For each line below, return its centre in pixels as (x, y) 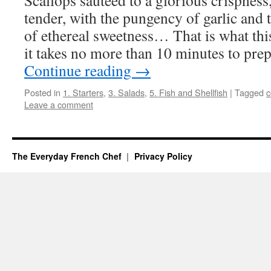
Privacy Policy (163, 156)
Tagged (249, 92)
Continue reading (80, 70)
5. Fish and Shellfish (188, 92)
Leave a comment (59, 104)
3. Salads (126, 92)
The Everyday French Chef (68, 156)
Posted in (42, 92)
